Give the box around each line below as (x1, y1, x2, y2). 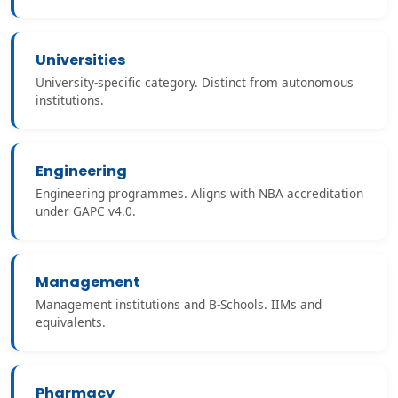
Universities (36, 50, 125, 70)
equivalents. (36, 314, 106, 330)
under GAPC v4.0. (36, 203, 136, 219)
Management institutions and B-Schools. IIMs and (36, 296, 322, 313)
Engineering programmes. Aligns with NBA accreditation (36, 185, 363, 202)
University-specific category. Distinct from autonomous (36, 74, 354, 91)
